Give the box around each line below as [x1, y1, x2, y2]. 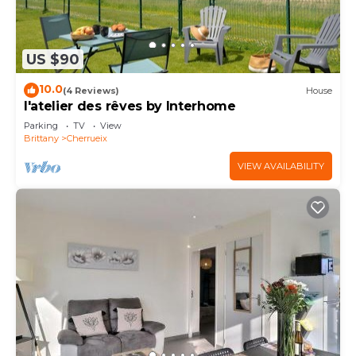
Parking [24, 120, 58, 132]
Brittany [24, 133, 59, 145]
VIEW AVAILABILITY [238, 161, 324, 172]
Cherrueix [67, 133, 107, 145]
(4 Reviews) [63, 84, 119, 96]
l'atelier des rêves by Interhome [24, 99, 236, 114]
